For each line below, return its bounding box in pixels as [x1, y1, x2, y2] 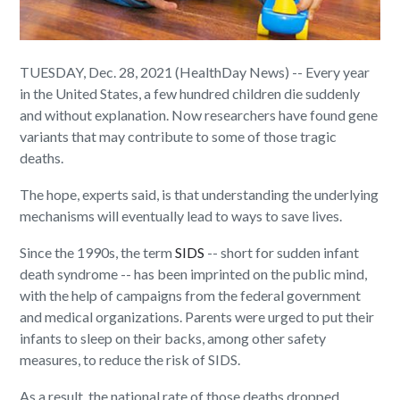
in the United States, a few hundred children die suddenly [20, 85, 361, 103]
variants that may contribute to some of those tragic [20, 128, 337, 146]
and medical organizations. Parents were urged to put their [20, 308, 375, 326]
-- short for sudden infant [204, 244, 360, 262]
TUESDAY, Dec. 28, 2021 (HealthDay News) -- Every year [20, 63, 371, 81]
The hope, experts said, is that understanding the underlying [20, 186, 379, 204]
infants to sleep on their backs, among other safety [20, 329, 327, 347]
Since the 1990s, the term [20, 244, 176, 262]
